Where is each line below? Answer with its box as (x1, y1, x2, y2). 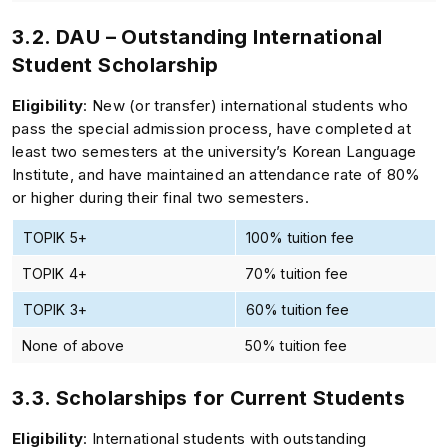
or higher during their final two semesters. (12, 187, 309, 207)
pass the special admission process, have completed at (12, 118, 411, 138)
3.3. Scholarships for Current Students (12, 385, 406, 410)
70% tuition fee (245, 264, 349, 282)
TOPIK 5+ (23, 228, 87, 246)
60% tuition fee (246, 300, 350, 318)
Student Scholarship (12, 52, 219, 77)
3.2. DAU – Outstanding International (12, 24, 383, 49)
